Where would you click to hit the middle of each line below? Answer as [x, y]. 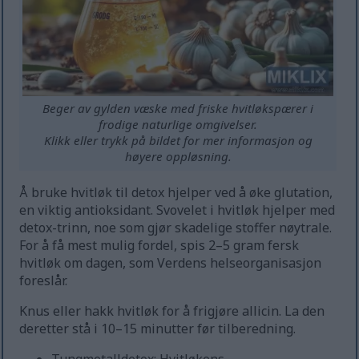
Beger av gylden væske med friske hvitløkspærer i [178, 109]
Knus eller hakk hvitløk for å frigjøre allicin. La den [172, 311]
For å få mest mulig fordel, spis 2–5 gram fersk [159, 246]
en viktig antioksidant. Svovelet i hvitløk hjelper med [177, 210]
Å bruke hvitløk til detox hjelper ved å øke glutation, [176, 193]
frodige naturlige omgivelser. [178, 125]
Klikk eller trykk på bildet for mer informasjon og [178, 141]
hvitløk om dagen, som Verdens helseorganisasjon [171, 263]
